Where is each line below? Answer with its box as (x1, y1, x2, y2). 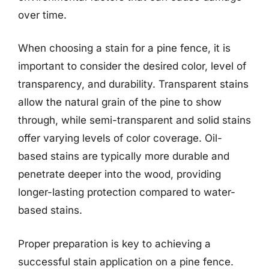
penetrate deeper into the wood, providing (18, 168, 221, 180)
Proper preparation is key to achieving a (18, 237, 211, 250)
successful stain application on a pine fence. (18, 255, 234, 268)
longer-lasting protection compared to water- (18, 186, 235, 198)
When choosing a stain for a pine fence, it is (18, 42, 231, 54)
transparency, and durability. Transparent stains (18, 78, 249, 90)
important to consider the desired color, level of (18, 60, 246, 72)
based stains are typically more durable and (18, 150, 229, 162)
